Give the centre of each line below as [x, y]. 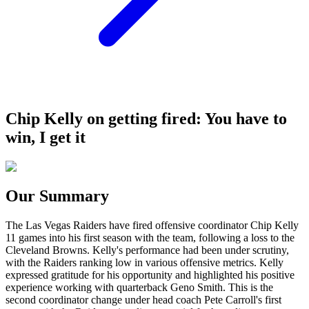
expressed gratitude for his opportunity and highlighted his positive [150, 275]
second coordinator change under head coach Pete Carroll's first [143, 299]
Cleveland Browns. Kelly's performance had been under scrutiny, [147, 250]
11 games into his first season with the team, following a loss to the [150, 237]
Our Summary [57, 196]
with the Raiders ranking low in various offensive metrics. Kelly [144, 262]
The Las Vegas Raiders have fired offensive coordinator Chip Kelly [152, 225]
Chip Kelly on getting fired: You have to [146, 118]
